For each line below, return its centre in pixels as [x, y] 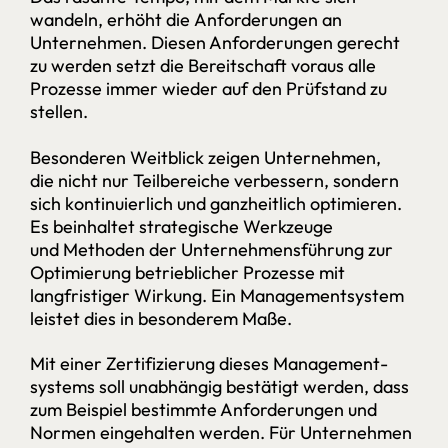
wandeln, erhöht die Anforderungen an [186, 20]
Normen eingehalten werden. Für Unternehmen [221, 432]
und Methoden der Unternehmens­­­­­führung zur [211, 250]
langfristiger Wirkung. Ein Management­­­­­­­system [217, 296]
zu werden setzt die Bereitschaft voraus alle [203, 66]
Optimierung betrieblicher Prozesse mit [187, 273]
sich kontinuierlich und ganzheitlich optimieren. [216, 204]
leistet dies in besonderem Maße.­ [161, 319]
